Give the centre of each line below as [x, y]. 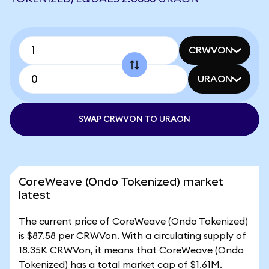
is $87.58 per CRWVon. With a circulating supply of [132, 236]
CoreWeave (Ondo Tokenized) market [121, 182]
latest [35, 195]
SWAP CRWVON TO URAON [134, 119]
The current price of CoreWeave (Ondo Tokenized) [133, 222]
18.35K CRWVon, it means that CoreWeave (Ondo [131, 250]
